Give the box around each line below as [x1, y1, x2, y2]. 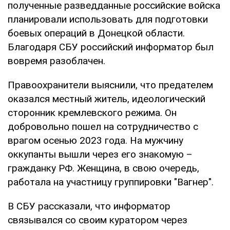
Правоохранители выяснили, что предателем [8, 79, 213, 91]
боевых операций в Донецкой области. [8, 27, 185, 39]
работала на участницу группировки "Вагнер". [8, 176, 214, 188]
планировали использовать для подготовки [8, 13, 208, 25]
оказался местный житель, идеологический [8, 92, 205, 105]
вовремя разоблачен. [8, 54, 105, 67]
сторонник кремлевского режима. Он [8, 106, 177, 119]
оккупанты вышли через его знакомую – [8, 148, 193, 160]
